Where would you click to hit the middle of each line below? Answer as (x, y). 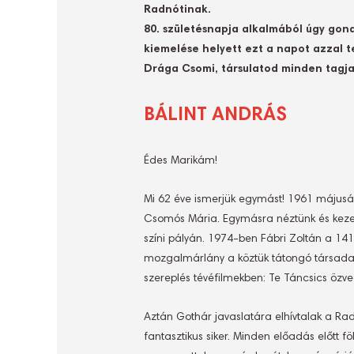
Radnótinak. (177, 10)
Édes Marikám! (181, 161)
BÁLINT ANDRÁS (215, 115)
